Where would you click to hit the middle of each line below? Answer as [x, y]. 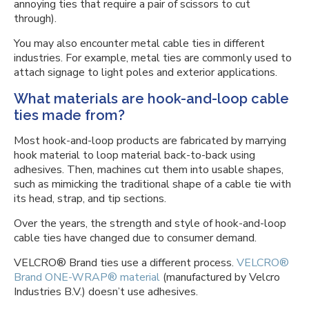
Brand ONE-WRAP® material [87, 277]
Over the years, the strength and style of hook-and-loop [150, 223]
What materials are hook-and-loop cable [151, 99]
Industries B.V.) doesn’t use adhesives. [107, 292]
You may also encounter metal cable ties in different [139, 43]
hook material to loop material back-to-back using [134, 155]
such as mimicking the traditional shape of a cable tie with [152, 184]
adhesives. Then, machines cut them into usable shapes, [149, 170]
